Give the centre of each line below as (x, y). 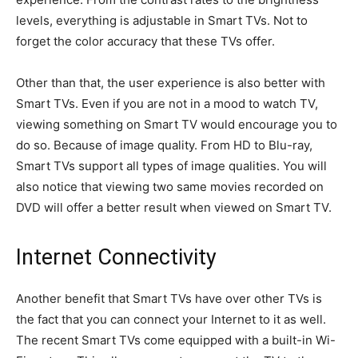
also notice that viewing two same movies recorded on (170, 187)
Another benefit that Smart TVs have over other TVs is (169, 298)
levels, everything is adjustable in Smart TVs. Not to (162, 20)
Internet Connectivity (116, 257)
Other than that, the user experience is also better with (171, 83)
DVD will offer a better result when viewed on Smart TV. (174, 207)
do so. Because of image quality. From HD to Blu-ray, (164, 145)
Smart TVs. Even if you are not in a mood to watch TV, (167, 103)
